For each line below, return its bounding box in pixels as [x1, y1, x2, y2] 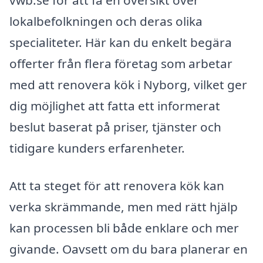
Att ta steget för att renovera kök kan [9, 177, 224, 194]
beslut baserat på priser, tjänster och [9, 119, 221, 136]
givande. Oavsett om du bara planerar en [9, 240, 248, 257]
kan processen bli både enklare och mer [9, 219, 239, 236]
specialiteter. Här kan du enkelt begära [9, 34, 232, 51]
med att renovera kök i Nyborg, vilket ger [9, 76, 247, 93]
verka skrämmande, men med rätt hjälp [9, 198, 238, 215]
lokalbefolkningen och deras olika [9, 13, 203, 30]
